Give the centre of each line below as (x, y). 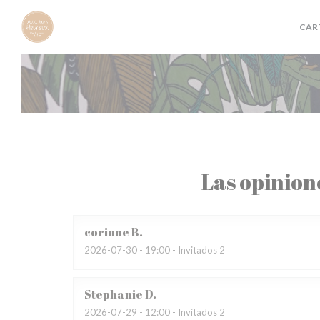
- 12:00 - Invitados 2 (181, 312)
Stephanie (114, 294)
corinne (107, 232)
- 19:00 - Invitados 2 (181, 250)
